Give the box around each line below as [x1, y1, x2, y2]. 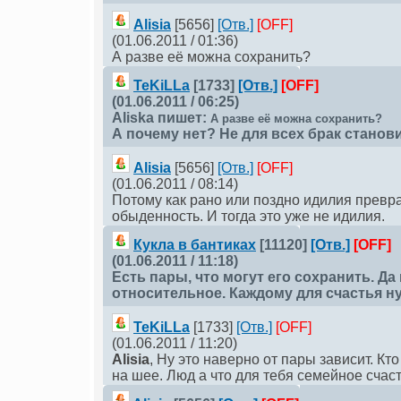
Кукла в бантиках [133, 237, 256, 252]
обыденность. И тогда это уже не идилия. [112, 209, 385, 224]
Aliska [112, 110, 154, 125]
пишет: [154, 110, 210, 125]
